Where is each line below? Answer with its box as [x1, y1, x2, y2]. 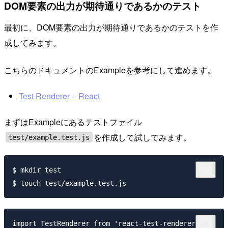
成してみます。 [4, 36, 61, 48]
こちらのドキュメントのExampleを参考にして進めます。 [4, 64, 215, 76]
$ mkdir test [12, 166, 61, 175]
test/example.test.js [8, 133, 90, 141]
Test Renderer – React [18, 90, 100, 102]
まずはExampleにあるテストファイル [4, 116, 142, 128]
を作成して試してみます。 [94, 131, 192, 143]
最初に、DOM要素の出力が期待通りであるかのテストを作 [4, 21, 218, 33]
